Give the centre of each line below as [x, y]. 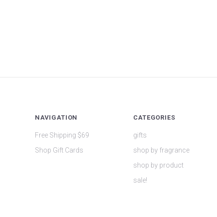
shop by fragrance [162, 150]
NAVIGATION [56, 117]
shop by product [159, 165]
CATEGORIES [154, 117]
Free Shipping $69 [62, 135]
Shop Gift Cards [59, 150]
